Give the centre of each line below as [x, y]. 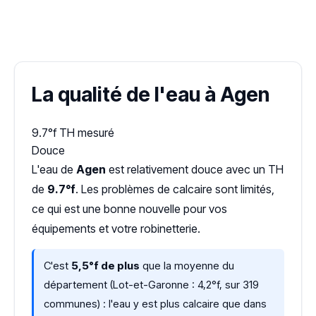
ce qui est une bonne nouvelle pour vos [129, 209]
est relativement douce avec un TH [195, 169]
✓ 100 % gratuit [54, 16]
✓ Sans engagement [140, 16]
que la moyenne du [187, 266]
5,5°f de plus [105, 266]
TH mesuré [87, 133]
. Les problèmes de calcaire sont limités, [175, 189]
